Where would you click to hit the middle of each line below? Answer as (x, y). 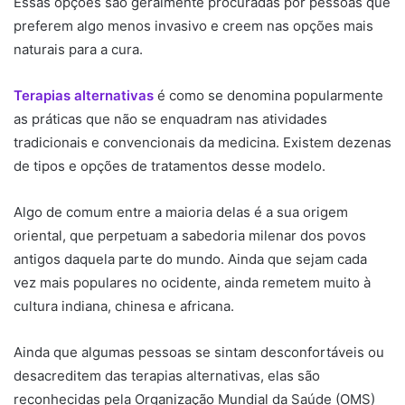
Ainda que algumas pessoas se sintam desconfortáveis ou (199, 352)
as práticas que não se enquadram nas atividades (170, 118)
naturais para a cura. (78, 49)
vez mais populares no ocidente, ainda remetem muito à (192, 282)
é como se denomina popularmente (270, 95)
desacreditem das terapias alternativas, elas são (167, 375)
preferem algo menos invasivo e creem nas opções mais (193, 25)
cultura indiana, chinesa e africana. (126, 306)
